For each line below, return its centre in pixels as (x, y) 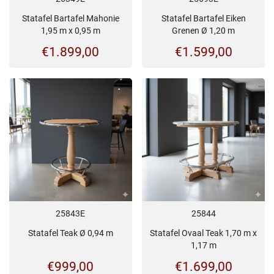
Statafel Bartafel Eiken (203, 19)
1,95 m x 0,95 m (70, 31)
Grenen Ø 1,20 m (204, 31)
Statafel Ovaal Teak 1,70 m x (204, 233)
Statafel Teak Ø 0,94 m (70, 233)
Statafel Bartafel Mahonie (70, 19)
